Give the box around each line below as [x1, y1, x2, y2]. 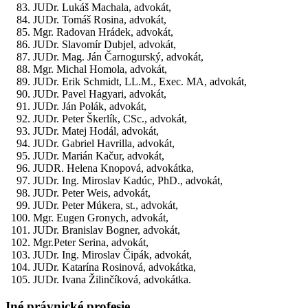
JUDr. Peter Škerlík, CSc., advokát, [33, 113, 187, 125]
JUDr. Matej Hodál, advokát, [33, 125, 159, 137]
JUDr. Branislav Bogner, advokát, [33, 224, 180, 236]
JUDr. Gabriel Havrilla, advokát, [33, 137, 175, 150]
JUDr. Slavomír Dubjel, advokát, [33, 38, 176, 51]
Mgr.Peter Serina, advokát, [33, 236, 148, 249]
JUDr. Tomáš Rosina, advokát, [33, 14, 166, 26]
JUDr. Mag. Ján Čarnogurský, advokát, [33, 51, 203, 63]
